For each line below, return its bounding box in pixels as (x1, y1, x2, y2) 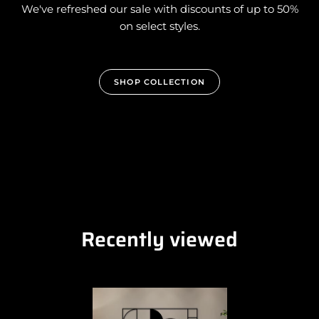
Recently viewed (81, 223, 238, 256)
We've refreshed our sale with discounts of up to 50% (21, 1, 298, 16)
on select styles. (119, 19, 200, 33)
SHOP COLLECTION (114, 76, 205, 87)
